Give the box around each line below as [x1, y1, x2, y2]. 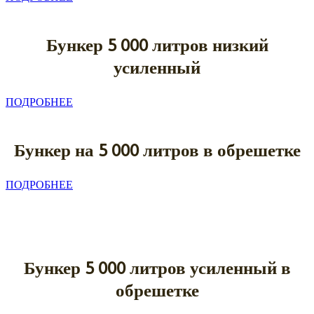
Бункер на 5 [13, 139, 107, 160]
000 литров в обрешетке [107, 139, 301, 160]
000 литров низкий [116, 34, 268, 55]
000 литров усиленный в [93, 257, 291, 278]
